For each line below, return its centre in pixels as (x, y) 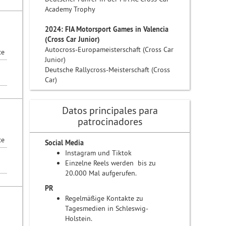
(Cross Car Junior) (73, 39)
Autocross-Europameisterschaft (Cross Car (109, 49)
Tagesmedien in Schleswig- (107, 208)
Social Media (65, 143)
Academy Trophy (70, 9)
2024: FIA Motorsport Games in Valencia (107, 29)
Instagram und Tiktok (99, 153)
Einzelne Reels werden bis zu (111, 163)
